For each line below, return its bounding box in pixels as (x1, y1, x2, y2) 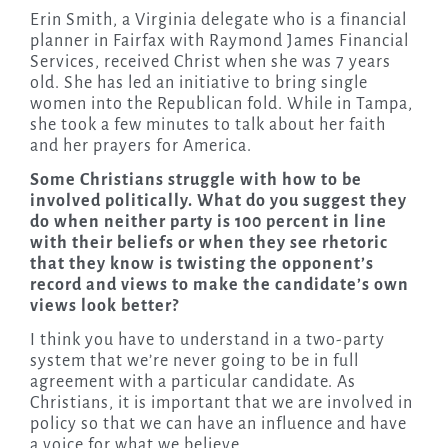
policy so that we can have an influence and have (29, 415, 407, 434)
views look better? (29, 297, 179, 316)
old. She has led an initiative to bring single (29, 74, 368, 93)
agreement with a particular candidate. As (29, 373, 356, 392)
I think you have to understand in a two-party (29, 331, 385, 350)
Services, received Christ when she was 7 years (29, 53, 391, 72)
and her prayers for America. (29, 137, 252, 156)
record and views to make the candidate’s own (29, 276, 409, 295)
